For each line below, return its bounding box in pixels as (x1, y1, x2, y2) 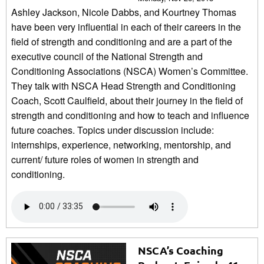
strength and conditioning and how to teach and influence (11, 108, 249, 122)
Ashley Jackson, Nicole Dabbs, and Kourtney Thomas (11, 5, 236, 19)
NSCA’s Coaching (138, 243, 223, 257)
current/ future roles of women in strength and (11, 152, 199, 166)
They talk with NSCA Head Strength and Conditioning (11, 78, 236, 93)
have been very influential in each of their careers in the (11, 19, 241, 34)
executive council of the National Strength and (11, 49, 203, 63)
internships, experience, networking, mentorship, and (11, 137, 231, 151)
